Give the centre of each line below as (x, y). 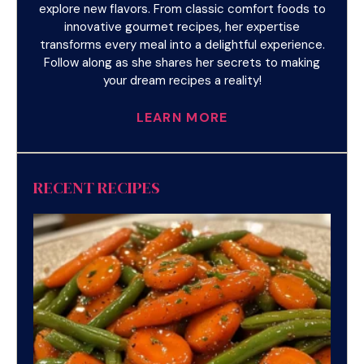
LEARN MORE (182, 117)
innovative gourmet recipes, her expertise (182, 27)
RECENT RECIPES (97, 187)
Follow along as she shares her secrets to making (182, 63)
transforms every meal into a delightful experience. (182, 45)
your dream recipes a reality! (182, 81)
